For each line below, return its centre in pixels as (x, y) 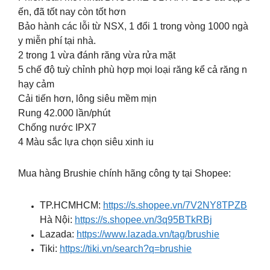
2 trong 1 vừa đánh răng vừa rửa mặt (97, 55)
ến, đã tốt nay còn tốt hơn (72, 11)
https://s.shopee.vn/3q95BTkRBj (143, 219)
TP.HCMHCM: (71, 205)
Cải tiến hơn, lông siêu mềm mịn (87, 98)
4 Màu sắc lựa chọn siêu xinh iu (86, 142)
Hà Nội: (57, 219)
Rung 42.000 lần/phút (64, 113)
